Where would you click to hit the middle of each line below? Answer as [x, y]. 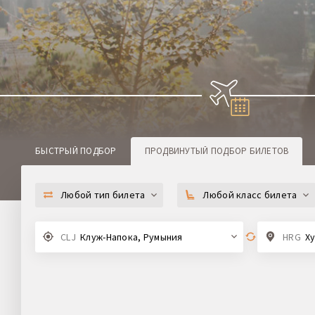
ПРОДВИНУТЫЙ [176, 151]
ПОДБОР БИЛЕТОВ [249, 151]
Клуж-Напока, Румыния [130, 237]
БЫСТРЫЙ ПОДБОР [76, 151]
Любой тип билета [103, 194]
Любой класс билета [250, 194]
